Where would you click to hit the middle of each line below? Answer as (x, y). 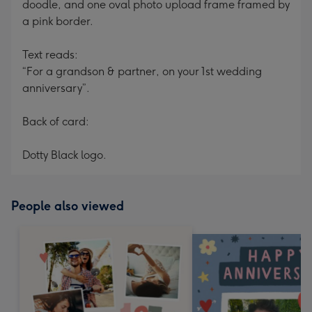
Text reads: (50, 55)
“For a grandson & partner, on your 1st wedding (142, 71)
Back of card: (56, 122)
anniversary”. (56, 88)
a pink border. (58, 21)
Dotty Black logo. (64, 155)
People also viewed (68, 206)
